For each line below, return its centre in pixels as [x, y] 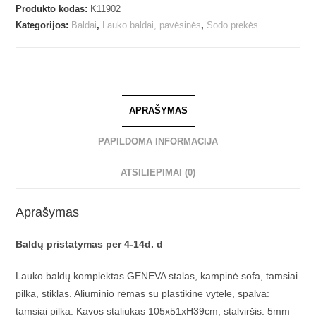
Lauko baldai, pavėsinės [152, 25]
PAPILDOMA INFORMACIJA [158, 142]
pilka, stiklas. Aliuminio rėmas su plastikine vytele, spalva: [143, 294]
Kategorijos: [44, 25]
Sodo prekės [233, 25]
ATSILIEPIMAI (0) [158, 173]
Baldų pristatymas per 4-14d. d [90, 244]
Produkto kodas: [53, 9]
